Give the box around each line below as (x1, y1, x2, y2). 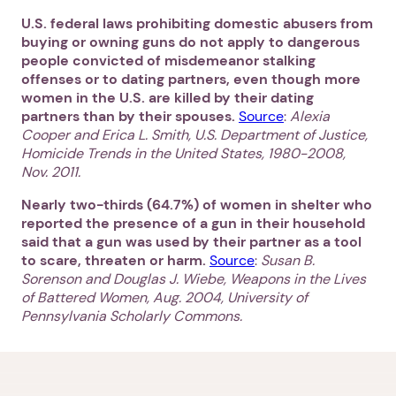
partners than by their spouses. (21, 107, 235, 126)
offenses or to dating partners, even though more (21, 70, 361, 89)
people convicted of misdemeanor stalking (21, 51, 316, 71)
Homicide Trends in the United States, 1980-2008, (21, 144, 346, 164)
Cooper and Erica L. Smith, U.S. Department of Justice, (21, 126, 368, 145)
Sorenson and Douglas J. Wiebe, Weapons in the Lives (21, 270, 366, 289)
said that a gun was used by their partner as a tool (21, 232, 362, 252)
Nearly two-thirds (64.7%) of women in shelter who (21, 195, 372, 215)
